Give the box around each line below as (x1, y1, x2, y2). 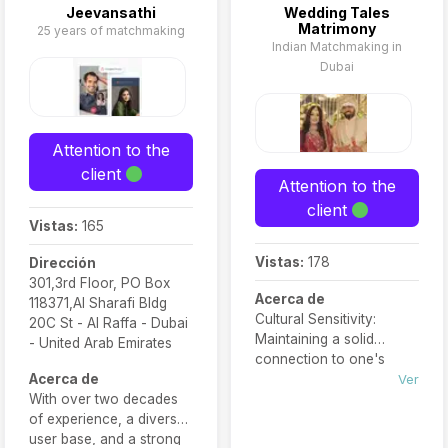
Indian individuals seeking (255, 411, 417, 427)
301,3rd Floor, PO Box (29, 275, 170, 291)
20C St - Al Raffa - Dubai (29, 315, 188, 331)
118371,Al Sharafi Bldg (29, 295, 167, 311)
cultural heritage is (255, 371, 372, 387)
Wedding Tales (284, 4, 390, 21)
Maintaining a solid (255, 331, 374, 347)
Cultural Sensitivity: (255, 311, 376, 327)
